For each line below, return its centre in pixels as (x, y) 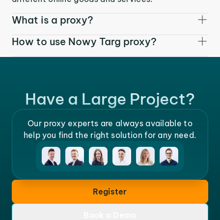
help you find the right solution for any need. (110, 135)
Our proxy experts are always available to (110, 123)
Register (110, 191)
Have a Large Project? (110, 98)
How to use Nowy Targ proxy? (84, 41)
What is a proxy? (53, 20)
